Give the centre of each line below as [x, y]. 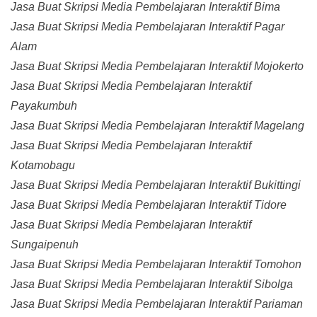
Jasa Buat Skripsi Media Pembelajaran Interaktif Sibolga [152, 284]
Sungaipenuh [45, 245]
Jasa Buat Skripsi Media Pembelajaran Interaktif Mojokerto [157, 67]
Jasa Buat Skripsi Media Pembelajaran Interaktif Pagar [148, 27]
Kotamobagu [43, 166]
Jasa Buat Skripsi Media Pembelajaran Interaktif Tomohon [156, 265]
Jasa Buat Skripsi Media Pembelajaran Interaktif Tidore [149, 205]
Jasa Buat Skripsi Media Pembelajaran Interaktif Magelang [157, 126]
